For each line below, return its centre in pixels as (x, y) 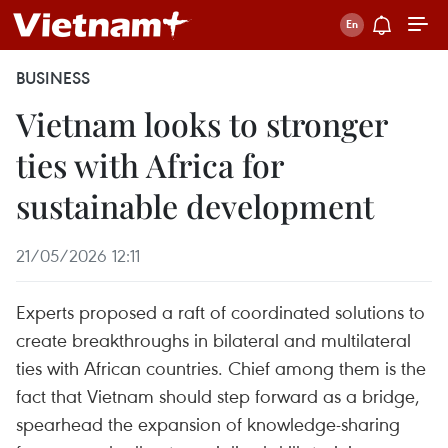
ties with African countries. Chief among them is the (221, 367)
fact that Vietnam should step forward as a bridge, (218, 395)
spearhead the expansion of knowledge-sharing (208, 423)
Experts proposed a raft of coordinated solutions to (220, 311)
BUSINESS (53, 78)
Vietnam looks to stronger (201, 123)
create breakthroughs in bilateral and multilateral (213, 339)
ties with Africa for (149, 164)
